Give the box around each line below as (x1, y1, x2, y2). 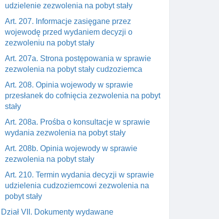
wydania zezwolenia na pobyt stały (5, 129, 126, 137)
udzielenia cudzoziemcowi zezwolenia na (5, 181, 149, 190)
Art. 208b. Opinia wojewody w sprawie (5, 144, 137, 153)
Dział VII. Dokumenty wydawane (1, 208, 113, 216)
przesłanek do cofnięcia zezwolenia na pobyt (5, 91, 160, 100)
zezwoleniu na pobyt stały (5, 39, 94, 47)
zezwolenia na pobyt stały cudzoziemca (5, 65, 142, 73)
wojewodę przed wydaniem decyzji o (5, 28, 132, 36)
